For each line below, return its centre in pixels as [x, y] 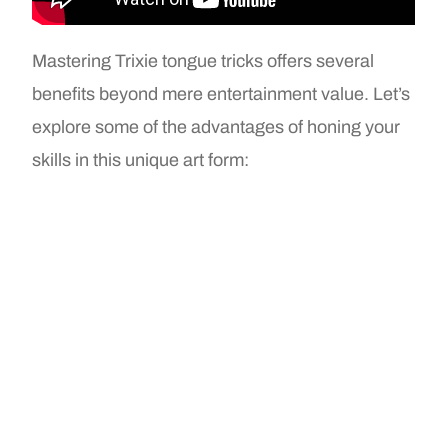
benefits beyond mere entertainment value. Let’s [221, 93]
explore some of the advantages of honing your [216, 126]
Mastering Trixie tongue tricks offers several [203, 60]
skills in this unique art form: [141, 159]
